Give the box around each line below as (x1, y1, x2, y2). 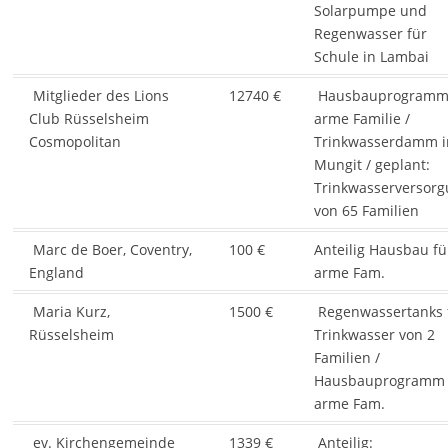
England (28, 263, 84, 283)
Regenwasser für (313, 24, 427, 44)
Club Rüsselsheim (28, 109, 149, 129)
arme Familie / (313, 109, 410, 129)
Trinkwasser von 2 (313, 325, 435, 345)
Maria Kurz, (28, 302, 110, 322)
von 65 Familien (313, 201, 419, 221)
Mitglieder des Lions (28, 86, 169, 106)
